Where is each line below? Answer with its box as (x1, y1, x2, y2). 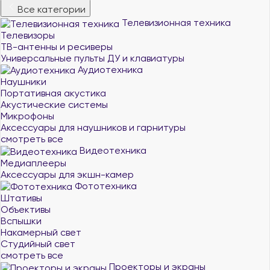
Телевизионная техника (119, 17, 231, 28)
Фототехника (72, 180, 137, 192)
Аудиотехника (75, 63, 143, 75)
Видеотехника (77, 145, 146, 156)
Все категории (17, 4, 86, 15)
